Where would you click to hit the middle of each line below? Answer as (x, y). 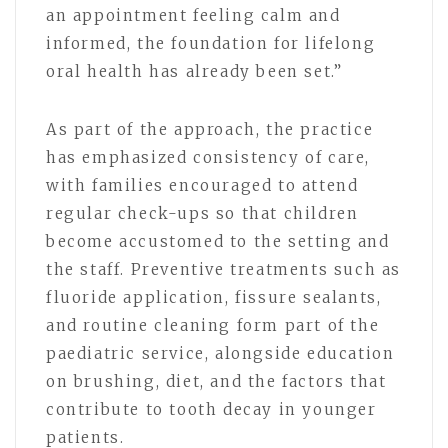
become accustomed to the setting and (218, 241)
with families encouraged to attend (202, 185)
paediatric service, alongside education (220, 353)
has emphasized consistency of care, (208, 157)
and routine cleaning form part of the (213, 325)
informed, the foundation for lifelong (211, 43)
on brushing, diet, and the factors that (216, 381)
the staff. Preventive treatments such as (224, 269)
